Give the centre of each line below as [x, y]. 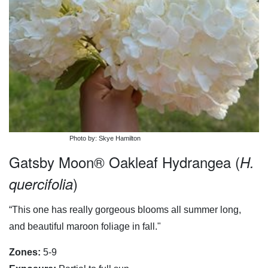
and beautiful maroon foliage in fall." [85, 227]
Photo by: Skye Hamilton [105, 138]
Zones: [25, 252]
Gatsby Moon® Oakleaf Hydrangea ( [124, 162]
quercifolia [41, 184]
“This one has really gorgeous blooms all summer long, [125, 210]
